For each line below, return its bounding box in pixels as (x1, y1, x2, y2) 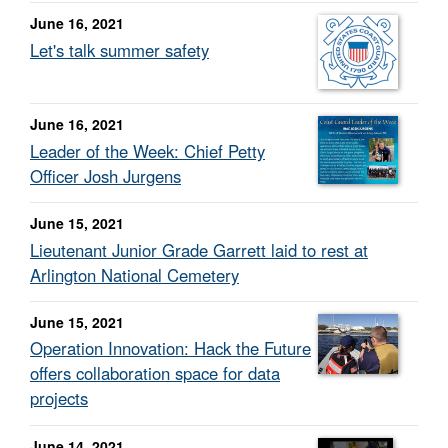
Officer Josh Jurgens (30, 163, 181, 188)
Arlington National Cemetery (30, 262, 239, 287)
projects (30, 386, 88, 411)
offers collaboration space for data (30, 361, 280, 386)
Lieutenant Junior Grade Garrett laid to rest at (30, 237, 368, 262)
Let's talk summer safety (30, 37, 209, 62)
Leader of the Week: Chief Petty (30, 138, 265, 163)
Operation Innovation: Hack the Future (30, 336, 311, 361)
